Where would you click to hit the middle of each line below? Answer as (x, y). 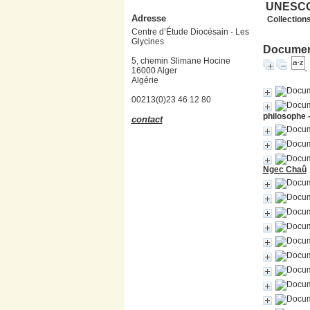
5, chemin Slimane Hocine (181, 61)
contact (147, 119)
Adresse (148, 18)
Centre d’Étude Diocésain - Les (190, 32)
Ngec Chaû (284, 170)
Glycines (147, 42)
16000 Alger (154, 71)
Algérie (146, 80)
